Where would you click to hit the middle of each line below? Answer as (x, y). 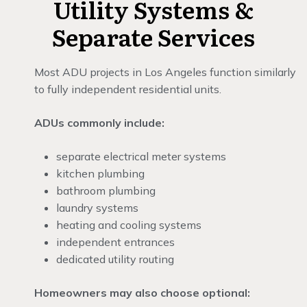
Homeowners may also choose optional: (142, 293)
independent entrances (115, 242)
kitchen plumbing (100, 173)
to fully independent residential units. (128, 89)
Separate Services (153, 36)
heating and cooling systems (129, 225)
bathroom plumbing (106, 191)
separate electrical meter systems (141, 156)
